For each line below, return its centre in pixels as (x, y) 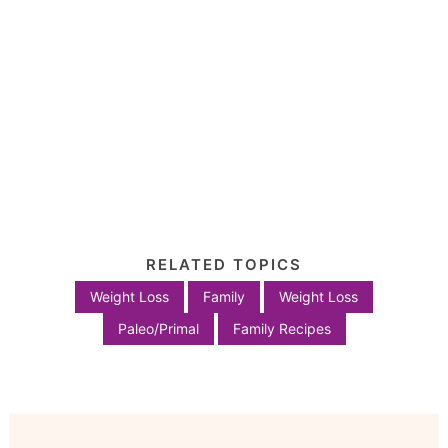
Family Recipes (281, 329)
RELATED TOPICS (224, 265)
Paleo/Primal (158, 329)
